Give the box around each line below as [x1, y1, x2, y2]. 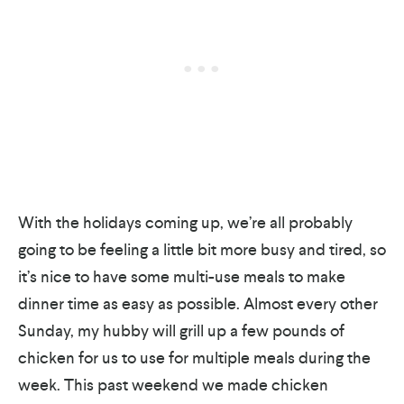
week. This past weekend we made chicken [18, 374, 328, 395]
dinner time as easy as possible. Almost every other [18, 293, 378, 314]
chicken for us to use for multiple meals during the [18, 347, 371, 368]
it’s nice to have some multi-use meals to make [18, 266, 345, 287]
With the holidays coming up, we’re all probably [18, 212, 353, 233]
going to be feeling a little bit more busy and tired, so [18, 239, 386, 260]
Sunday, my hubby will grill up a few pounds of [18, 320, 344, 341]
